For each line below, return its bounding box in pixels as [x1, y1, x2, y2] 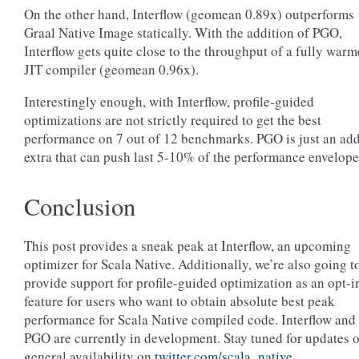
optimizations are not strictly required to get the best [24, 111, 321, 129]
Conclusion [24, 190, 135, 223]
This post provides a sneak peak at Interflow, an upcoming [24, 236, 351, 255]
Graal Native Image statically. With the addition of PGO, [24, 23, 342, 42]
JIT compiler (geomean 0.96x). [24, 60, 199, 79]
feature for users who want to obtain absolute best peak [24, 292, 335, 310]
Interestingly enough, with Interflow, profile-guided [24, 92, 314, 111]
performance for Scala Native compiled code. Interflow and [24, 310, 356, 329]
